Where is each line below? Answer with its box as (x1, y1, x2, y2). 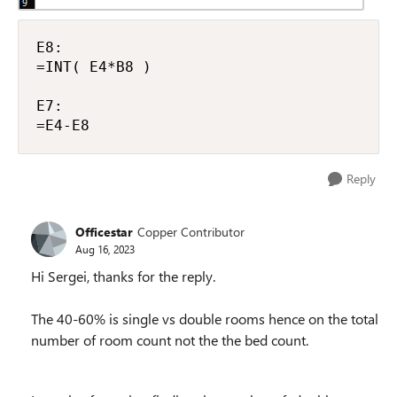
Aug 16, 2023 (75, 241, 135, 256)
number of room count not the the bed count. (31, 331, 308, 350)
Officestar (75, 222, 133, 240)
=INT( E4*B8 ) (36, 58, 152, 76)
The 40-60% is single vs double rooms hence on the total (31, 309, 378, 329)
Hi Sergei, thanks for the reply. (31, 267, 215, 286)
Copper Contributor (137, 222, 245, 240)
